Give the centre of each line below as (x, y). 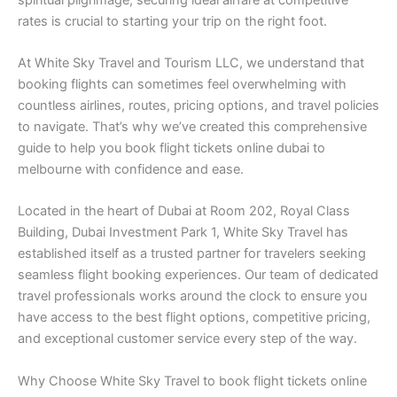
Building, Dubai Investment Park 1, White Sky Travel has (183, 233)
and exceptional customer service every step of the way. (187, 339)
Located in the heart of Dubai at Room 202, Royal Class (184, 211)
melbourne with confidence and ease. (131, 169)
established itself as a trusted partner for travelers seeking (192, 254)
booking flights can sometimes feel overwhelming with (182, 84)
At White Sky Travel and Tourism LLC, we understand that (191, 62)
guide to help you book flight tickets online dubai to (171, 148)
